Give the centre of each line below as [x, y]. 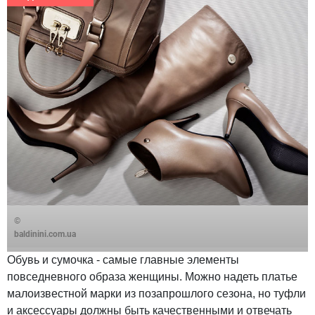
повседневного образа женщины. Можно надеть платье [152, 277]
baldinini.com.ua [45, 234]
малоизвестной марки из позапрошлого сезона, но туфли [156, 294]
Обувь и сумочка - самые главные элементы [123, 260]
